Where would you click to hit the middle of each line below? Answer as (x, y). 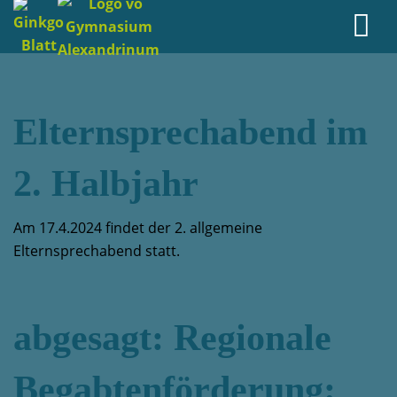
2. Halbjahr (106, 183)
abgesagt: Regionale (172, 338)
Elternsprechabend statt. (97, 251)
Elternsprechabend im (191, 132)
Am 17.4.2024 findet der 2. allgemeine (138, 228)
